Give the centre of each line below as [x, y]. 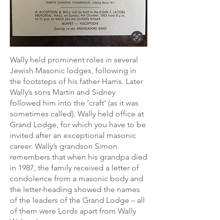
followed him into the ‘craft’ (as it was [74, 103]
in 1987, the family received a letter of [74, 168]
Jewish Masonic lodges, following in [73, 70]
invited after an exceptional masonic [73, 135]
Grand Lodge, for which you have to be [78, 124]
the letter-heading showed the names [75, 189]
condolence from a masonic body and [77, 179]
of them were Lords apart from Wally [73, 211]
